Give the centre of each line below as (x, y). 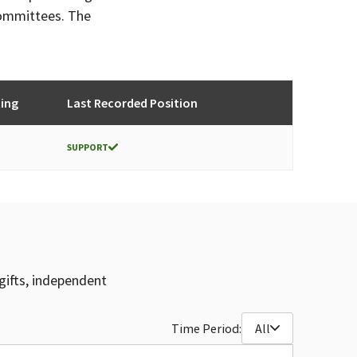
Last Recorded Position (132, 102)
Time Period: (206, 328)
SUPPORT (88, 147)
